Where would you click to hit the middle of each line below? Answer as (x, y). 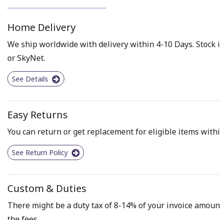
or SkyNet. (26, 58)
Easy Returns (38, 114)
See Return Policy (41, 152)
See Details (31, 79)
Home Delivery (41, 27)
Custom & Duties (47, 188)
